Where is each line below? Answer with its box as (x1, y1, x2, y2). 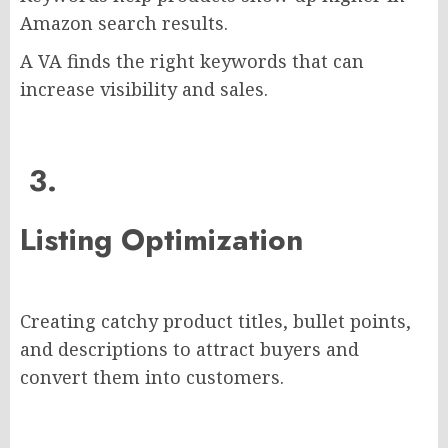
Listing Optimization (20, 218, 303, 262)
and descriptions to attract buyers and (20, 337, 359, 362)
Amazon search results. (20, 11, 228, 36)
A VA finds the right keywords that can (20, 49, 364, 74)
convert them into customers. (20, 365, 284, 390)
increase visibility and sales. (20, 77, 268, 102)
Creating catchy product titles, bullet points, (20, 309, 411, 334)
